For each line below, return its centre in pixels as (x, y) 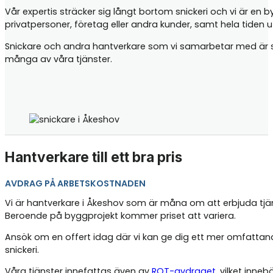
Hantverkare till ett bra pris (94, 157)
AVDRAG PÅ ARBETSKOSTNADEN (75, 183)
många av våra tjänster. (58, 59)
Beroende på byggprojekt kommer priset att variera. (120, 215)
